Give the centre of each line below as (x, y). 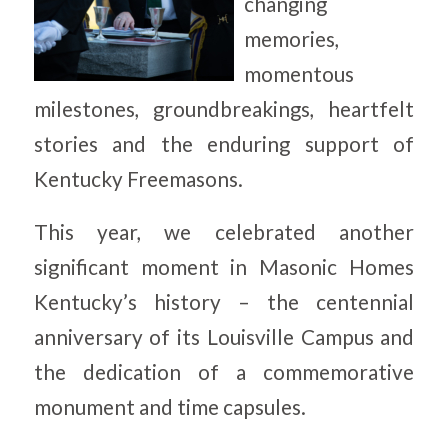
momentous (298, 74)
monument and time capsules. (169, 407)
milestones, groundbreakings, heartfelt (224, 109)
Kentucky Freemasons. (138, 179)
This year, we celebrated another (224, 232)
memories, (291, 39)
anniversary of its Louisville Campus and (224, 337)
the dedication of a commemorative (224, 372)
